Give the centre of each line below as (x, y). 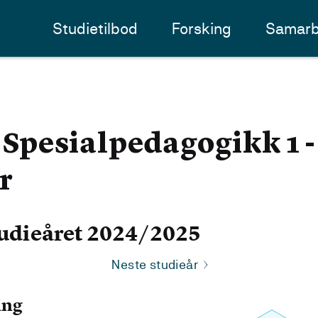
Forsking (202, 28)
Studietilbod (95, 28)
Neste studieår (155, 264)
